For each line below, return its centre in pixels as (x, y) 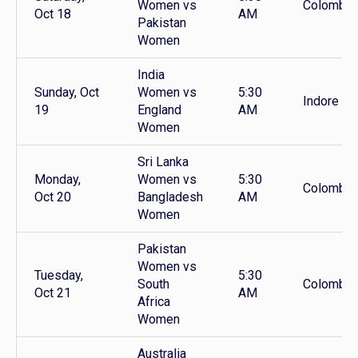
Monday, (58, 180)
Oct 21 (53, 293)
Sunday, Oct (67, 93)
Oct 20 (53, 197)
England (159, 110)
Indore (321, 101)
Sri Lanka (163, 162)
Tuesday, (59, 276)
